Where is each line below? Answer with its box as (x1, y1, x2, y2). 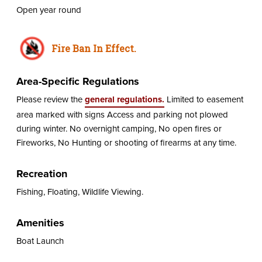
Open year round (16, 3, 81, 16)
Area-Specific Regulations (16, 73, 139, 89)
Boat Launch (16, 234, 64, 247)
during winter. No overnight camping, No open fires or (16, 122, 222, 135)
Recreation (16, 166, 67, 181)
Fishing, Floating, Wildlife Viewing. (16, 185, 143, 198)
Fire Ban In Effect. (51, 42, 136, 54)
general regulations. (84, 92, 164, 106)
